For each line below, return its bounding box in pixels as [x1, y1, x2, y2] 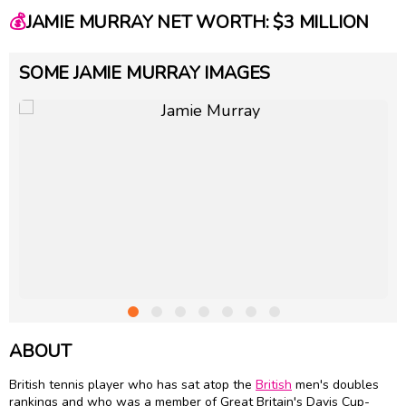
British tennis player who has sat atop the [9, 376, 256, 394]
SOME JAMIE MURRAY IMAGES [19, 60, 271, 85]
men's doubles [292, 376, 379, 394]
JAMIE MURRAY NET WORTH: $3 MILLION [25, 10, 370, 35]
